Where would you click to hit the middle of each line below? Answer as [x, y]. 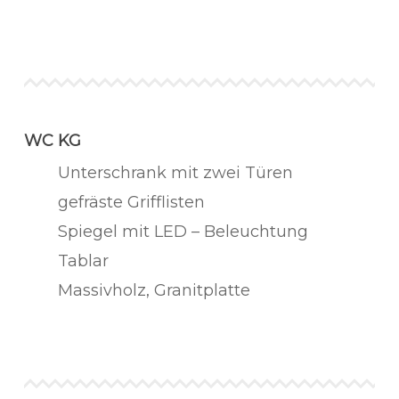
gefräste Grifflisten [131, 202]
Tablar [83, 261]
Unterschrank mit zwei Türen [175, 173]
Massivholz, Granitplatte [154, 290]
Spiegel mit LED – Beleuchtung [183, 232]
